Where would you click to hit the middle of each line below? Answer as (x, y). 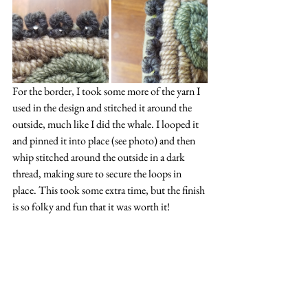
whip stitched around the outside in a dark (100, 157)
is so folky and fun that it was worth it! (91, 207)
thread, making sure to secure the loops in (98, 174)
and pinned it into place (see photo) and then (105, 141)
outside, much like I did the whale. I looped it (107, 124)
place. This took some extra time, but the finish (110, 190)
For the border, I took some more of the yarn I (107, 91)
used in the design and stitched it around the (103, 108)
